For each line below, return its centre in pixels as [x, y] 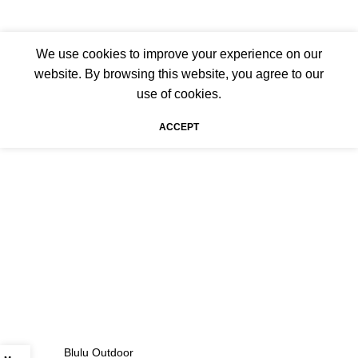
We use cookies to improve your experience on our [179, 54]
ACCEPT [179, 127]
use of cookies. [179, 93]
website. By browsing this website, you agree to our [179, 74]
